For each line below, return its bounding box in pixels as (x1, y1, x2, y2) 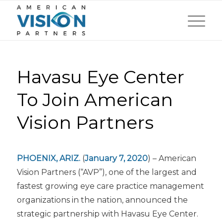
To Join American (16, 89, 173, 111)
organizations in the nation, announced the (16, 195, 188, 205)
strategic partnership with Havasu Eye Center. (16, 209, 198, 219)
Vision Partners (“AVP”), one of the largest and (16, 167, 197, 177)
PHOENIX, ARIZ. (16, 154, 80, 163)
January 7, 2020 (84, 154, 148, 163)
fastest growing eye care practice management (16, 181, 204, 191)
